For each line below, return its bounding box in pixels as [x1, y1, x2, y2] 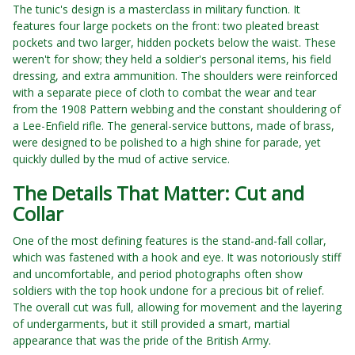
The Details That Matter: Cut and [13, 180, 304, 207]
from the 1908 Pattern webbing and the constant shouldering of [13, 101, 341, 117]
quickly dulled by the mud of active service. [13, 151, 230, 167]
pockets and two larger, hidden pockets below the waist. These [13, 35, 336, 51]
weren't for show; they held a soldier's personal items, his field [13, 52, 331, 67]
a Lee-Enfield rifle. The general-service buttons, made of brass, [13, 118, 334, 134]
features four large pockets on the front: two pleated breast [13, 18, 319, 34]
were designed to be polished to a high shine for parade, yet [13, 135, 321, 151]
